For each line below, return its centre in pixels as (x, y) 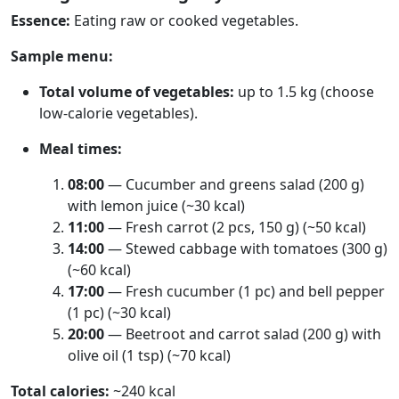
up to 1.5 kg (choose (304, 92)
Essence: (41, 20)
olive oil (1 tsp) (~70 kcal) (149, 355)
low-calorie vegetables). (118, 113)
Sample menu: (62, 56)
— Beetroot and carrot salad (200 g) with (243, 334)
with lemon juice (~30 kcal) (156, 206)
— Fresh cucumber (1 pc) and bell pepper (244, 291)
